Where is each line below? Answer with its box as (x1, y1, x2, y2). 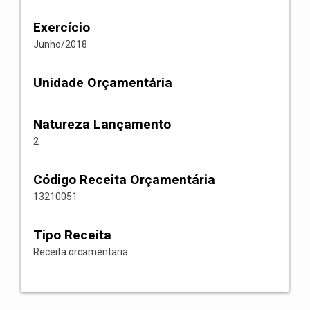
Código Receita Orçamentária (33, 172, 215, 188)
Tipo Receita (33, 227, 111, 243)
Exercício (33, 19, 90, 35)
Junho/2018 (33, 39, 87, 50)
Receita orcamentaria (33, 246, 128, 257)
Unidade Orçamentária (33, 75, 172, 91)
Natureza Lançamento (33, 116, 171, 132)
